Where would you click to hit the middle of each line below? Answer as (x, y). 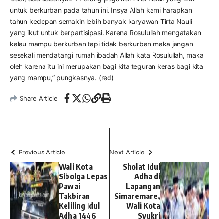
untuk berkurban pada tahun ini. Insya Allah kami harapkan (101, 10)
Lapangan (143, 186)
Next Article (127, 152)
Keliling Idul (79, 206)
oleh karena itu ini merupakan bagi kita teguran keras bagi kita (107, 66)
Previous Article (42, 152)
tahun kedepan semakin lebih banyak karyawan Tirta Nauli (101, 21)
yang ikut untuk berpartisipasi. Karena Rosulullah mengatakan (106, 33)
